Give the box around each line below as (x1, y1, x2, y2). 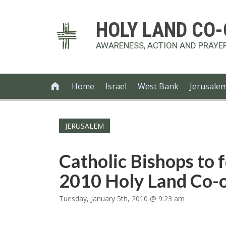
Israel (105, 81, 127, 92)
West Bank (138, 81, 179, 92)
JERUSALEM (65, 121, 104, 131)
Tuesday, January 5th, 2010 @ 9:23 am (59, 194, 185, 203)
